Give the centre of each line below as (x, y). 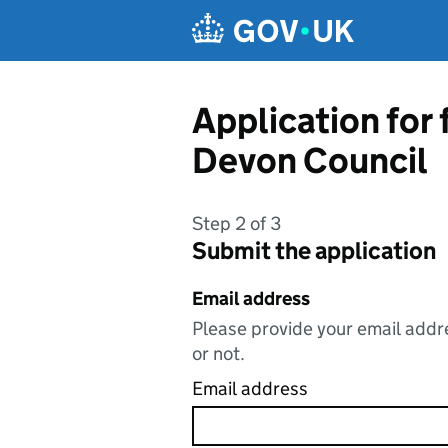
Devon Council (310, 160)
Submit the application (314, 250)
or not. (218, 353)
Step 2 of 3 (236, 223)
